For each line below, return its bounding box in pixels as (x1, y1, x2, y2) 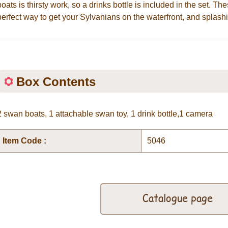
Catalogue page (142, 190, 213, 205)
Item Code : (3, 136, 46, 145)
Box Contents (16, 75, 96, 89)
